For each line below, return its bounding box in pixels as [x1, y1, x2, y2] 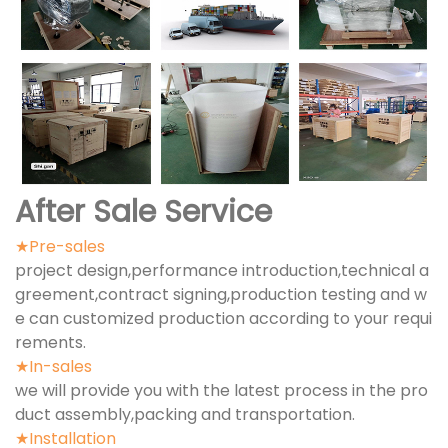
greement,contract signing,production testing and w [15, 282, 427, 306]
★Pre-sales [15, 234, 105, 258]
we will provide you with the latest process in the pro [15, 378, 428, 402]
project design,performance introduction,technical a [15, 258, 429, 282]
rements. [15, 330, 86, 354]
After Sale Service [15, 190, 272, 233]
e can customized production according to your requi [15, 306, 432, 330]
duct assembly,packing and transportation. [15, 402, 355, 426]
